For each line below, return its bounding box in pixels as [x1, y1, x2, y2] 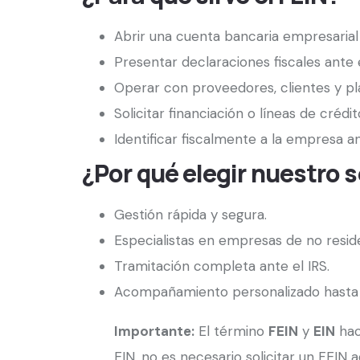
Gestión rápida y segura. [114, 205, 267, 223]
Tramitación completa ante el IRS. [114, 256, 329, 275]
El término [194, 321, 268, 340]
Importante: [114, 321, 194, 340]
